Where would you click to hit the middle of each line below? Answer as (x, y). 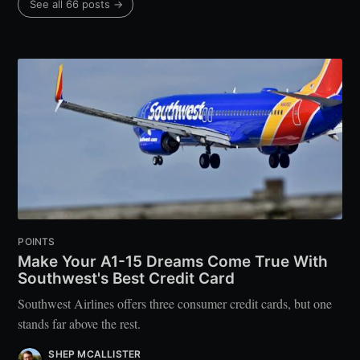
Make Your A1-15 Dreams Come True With (173, 262)
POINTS (37, 242)
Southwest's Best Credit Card (127, 279)
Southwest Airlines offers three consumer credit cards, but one (175, 304)
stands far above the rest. (80, 324)
